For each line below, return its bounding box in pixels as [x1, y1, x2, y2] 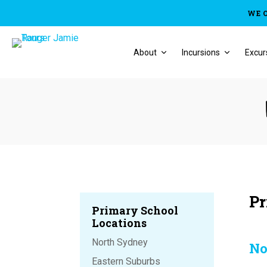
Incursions [182, 47, 220, 57]
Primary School [92, 203, 179, 218]
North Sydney [92, 237, 148, 249]
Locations [92, 216, 147, 231]
